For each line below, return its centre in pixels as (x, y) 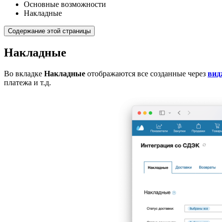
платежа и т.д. (28, 82)
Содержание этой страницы (49, 31)
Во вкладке (24, 73)
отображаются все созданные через (146, 73)
